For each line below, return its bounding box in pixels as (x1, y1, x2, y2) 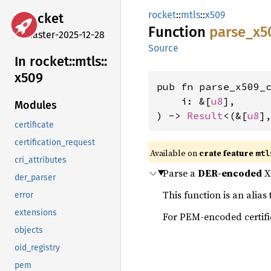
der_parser (15, 172, 56, 183)
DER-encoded (198, 166, 262, 180)
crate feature (199, 147, 255, 159)
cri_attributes (15, 155, 67, 166)
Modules (15, 99, 57, 113)
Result (187, 109, 223, 122)
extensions (15, 207, 57, 218)
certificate (15, 120, 54, 131)
